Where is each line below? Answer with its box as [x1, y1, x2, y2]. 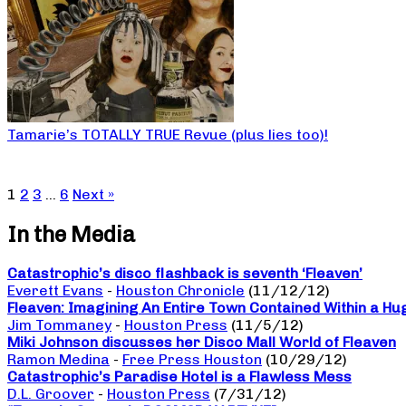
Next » [72, 185, 114, 203]
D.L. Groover [7, 385, 94, 403]
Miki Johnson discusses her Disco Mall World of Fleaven [7, 333, 396, 352]
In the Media [7, 220, 135, 247]
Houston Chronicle [116, 282, 245, 300]
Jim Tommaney [7, 316, 111, 334]
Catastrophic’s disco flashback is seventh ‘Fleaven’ [7, 265, 362, 283]
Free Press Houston [122, 351, 262, 369]
